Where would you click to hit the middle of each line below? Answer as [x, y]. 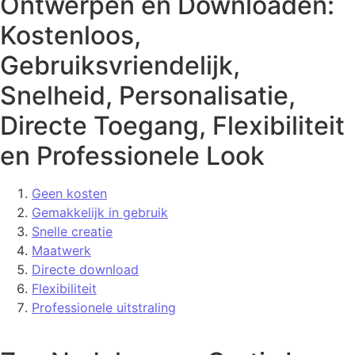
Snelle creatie [72, 231]
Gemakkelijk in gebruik [100, 212]
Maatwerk [61, 250]
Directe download [85, 269]
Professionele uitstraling [104, 307]
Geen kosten [69, 193]
